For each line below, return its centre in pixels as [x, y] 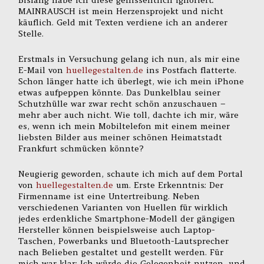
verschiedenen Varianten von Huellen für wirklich [123, 207]
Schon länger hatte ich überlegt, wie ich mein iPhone [131, 81]
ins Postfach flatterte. [190, 70]
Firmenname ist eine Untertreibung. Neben [109, 196]
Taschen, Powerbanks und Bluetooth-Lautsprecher [124, 241]
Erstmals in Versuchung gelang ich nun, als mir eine [129, 59]
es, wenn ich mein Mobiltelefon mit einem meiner [124, 126]
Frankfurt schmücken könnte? [81, 148]
